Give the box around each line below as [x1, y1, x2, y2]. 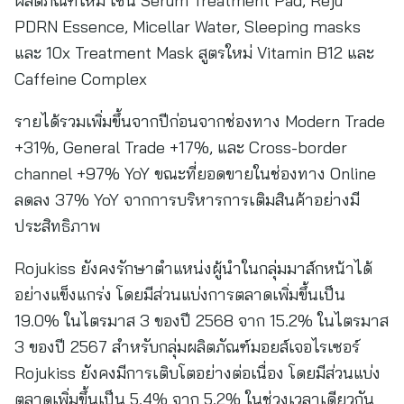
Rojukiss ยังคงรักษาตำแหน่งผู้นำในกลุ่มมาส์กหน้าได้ [14, 258, 372, 279]
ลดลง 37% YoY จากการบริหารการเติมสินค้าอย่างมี [14, 189, 360, 210]
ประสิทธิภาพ [14, 216, 100, 236]
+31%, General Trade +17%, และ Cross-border [14, 137, 347, 158]
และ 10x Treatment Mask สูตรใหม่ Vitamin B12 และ [14, 42, 374, 63]
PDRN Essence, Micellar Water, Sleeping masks [14, 16, 361, 37]
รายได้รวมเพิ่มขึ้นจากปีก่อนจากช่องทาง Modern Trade [14, 111, 385, 132]
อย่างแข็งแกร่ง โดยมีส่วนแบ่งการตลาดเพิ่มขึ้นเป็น [14, 284, 345, 305]
